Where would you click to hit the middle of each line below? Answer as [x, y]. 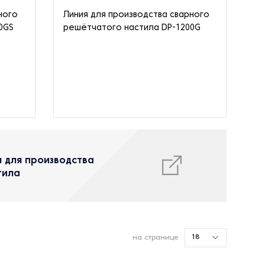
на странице [155, 237]
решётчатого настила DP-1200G [132, 28]
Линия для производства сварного [136, 15]
